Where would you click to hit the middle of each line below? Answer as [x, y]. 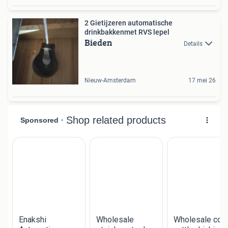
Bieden [98, 43]
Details [193, 44]
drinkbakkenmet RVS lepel [127, 32]
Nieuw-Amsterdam [110, 81]
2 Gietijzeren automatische [129, 23]
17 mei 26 [202, 81]
